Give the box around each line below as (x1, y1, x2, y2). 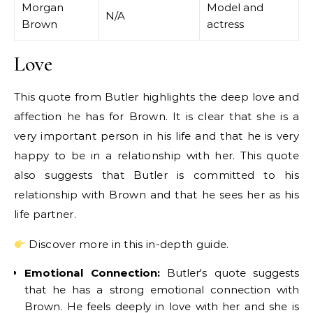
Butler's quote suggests (159, 266, 299, 279)
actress (207, 17, 244, 31)
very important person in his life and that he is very (14, 129, 299, 143)
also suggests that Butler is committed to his (14, 168, 299, 182)
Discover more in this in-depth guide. (26, 238, 229, 251)
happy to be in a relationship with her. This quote (14, 149, 299, 162)
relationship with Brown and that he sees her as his (14, 188, 299, 201)
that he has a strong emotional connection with (24, 283, 299, 296)
